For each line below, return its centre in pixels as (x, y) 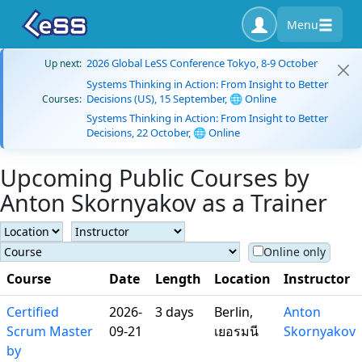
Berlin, (234, 312)
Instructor (317, 279)
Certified (33, 312)
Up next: (63, 63)
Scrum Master (50, 331)
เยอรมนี (236, 331)
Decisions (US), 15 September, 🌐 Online (181, 99)
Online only (295, 252)
